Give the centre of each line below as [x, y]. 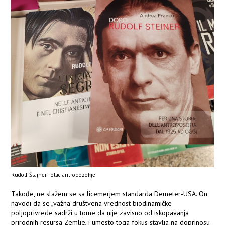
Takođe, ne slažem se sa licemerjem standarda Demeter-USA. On [109, 194]
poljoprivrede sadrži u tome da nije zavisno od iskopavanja [100, 213]
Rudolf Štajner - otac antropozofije [53, 175]
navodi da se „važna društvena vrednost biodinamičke [92, 204]
